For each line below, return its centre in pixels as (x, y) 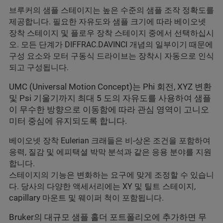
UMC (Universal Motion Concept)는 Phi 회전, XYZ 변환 (110, 87)
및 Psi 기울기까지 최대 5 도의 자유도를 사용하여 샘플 (110, 98)
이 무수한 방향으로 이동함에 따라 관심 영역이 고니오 (109, 110)
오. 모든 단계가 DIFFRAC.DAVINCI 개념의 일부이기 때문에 (111, 45)
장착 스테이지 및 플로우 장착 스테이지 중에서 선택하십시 (111, 33)
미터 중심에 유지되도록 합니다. (68, 121)
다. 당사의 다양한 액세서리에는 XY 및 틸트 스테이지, (102, 187)
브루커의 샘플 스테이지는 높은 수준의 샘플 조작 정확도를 (111, 10)
